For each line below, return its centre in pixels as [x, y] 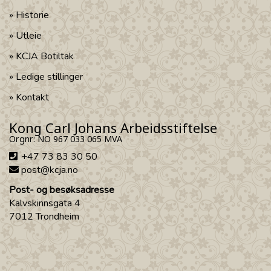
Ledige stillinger [49, 77]
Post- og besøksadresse [62, 190]
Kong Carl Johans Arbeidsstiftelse [113, 127]
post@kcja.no [50, 170]
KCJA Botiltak [45, 56]
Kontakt [32, 97]
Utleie [29, 35]
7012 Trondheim [44, 216]
